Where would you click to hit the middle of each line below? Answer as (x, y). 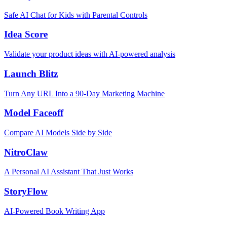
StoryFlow (26, 192)
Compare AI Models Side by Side (58, 132)
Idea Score (26, 34)
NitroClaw (26, 152)
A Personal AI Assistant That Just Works (69, 172)
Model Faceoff (34, 113)
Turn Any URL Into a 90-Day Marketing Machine (84, 93)
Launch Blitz (31, 73)
